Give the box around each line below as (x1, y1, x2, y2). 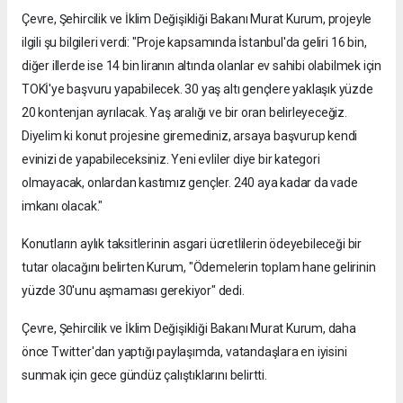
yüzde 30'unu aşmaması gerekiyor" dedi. (22, 282, 245, 298)
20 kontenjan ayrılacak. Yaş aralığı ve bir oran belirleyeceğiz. (22, 104, 347, 120)
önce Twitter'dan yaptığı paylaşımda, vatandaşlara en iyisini (22, 344, 347, 359)
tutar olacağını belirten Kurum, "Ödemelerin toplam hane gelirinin (22, 259, 376, 274)
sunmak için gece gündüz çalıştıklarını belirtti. (22, 367, 267, 382)
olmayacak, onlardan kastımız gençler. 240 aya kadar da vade (22, 175, 358, 190)
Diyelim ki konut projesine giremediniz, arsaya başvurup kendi (22, 128, 358, 143)
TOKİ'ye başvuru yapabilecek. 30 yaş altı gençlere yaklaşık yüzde (22, 81, 373, 96)
